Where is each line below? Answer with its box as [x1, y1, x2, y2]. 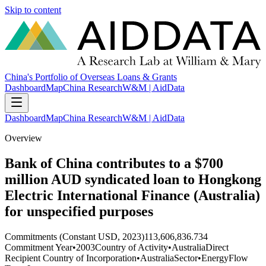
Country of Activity [95, 242, 168, 252]
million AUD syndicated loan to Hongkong [5, 172, 261, 188]
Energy [201, 252, 229, 263]
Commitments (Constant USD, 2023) [5, 231, 144, 242]
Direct [205, 242, 229, 252]
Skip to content [5, 5, 61, 15]
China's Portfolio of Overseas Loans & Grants [5, 72, 177, 83]
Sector [174, 252, 198, 263]
